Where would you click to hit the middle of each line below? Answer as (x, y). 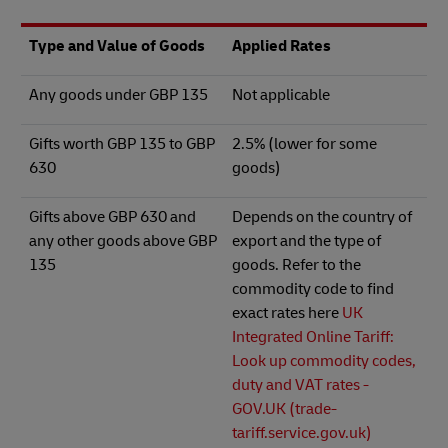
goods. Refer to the (296, 264)
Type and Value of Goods (116, 45)
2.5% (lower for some (304, 143)
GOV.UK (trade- (284, 408)
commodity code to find (312, 288)
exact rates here (286, 312)
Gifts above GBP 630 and (112, 216)
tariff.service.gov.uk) (301, 432)
